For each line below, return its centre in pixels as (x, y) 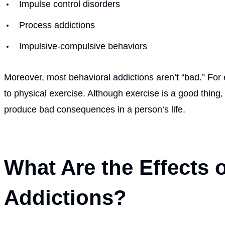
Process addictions (57, 25)
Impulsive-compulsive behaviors (83, 46)
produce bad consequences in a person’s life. (95, 109)
